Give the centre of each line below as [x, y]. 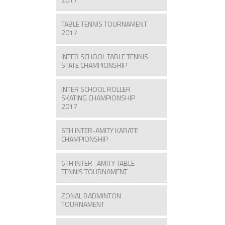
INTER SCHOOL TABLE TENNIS [105, 56]
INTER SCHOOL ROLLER [96, 89]
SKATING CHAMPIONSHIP [98, 97]
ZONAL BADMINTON [91, 195]
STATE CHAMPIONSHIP [94, 65]
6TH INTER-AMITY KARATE [100, 130]
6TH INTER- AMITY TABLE [98, 163]
